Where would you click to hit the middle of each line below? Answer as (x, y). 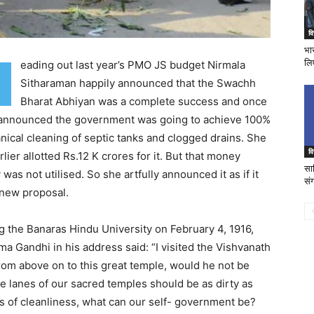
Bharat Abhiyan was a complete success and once (144, 101)
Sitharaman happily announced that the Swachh (138, 83)
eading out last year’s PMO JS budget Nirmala (133, 65)
